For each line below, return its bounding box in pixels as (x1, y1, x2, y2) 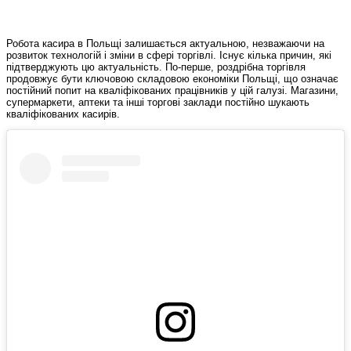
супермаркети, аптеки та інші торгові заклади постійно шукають (6, 96, 309, 108)
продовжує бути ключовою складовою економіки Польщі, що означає (6, 72, 338, 85)
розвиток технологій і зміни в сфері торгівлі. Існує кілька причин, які (6, 49, 331, 61)
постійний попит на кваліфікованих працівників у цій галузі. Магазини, (6, 84, 338, 96)
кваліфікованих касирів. (6, 107, 120, 120)
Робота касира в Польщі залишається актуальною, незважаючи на (6, 37, 324, 49)
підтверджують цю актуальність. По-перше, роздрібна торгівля (6, 60, 306, 73)
